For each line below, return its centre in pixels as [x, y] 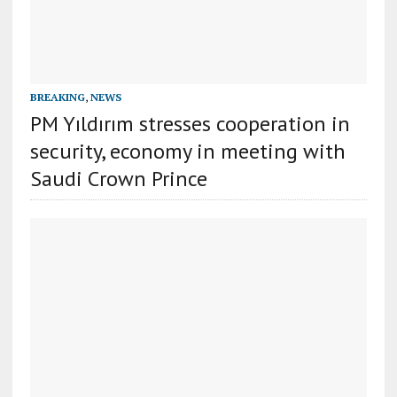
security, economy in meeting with [187, 151]
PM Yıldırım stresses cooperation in [190, 123]
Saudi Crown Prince [118, 178]
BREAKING [57, 97]
